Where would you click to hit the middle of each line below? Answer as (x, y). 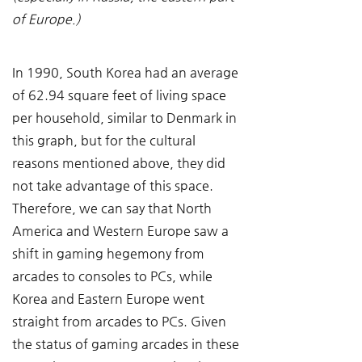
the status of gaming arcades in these (127, 344)
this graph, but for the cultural (105, 140)
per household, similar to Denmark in (126, 118)
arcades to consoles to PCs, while (114, 276)
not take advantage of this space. (114, 185)
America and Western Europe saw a (122, 231)
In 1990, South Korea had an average (127, 72)
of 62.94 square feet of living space (121, 95)
